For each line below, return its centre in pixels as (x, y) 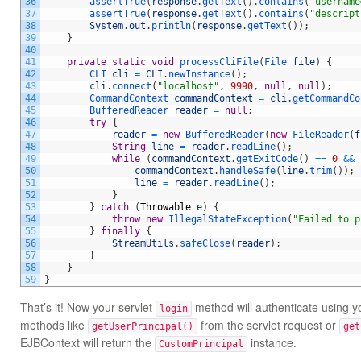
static (129, 62)
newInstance (199, 74)
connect (132, 86)
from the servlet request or (268, 325)
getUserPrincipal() (143, 326)
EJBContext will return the (87, 342)
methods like (54, 325)
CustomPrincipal (201, 344)
